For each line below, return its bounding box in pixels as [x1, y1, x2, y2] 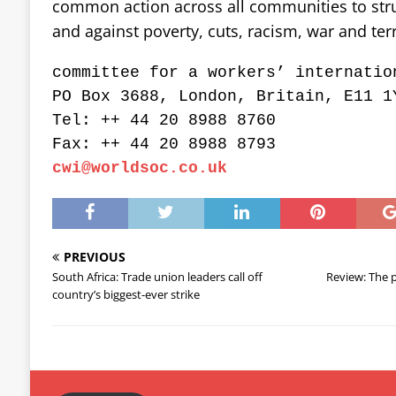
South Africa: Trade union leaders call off [51, 268, 263, 285]
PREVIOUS [63, 247, 126, 265]
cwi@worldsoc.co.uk [51, 158, 227, 177]
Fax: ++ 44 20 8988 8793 [51, 134, 276, 153]
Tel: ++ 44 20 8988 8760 [51, 110, 276, 129]
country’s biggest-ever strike [51, 286, 200, 302]
